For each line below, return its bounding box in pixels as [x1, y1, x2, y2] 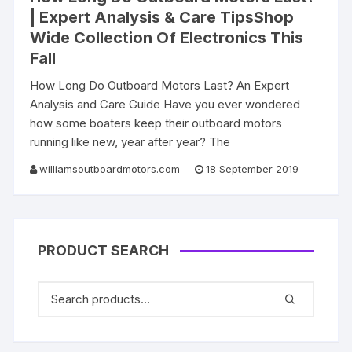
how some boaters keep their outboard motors [30, 115, 283, 130]
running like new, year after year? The [30, 134, 231, 149]
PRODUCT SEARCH [38, 241, 170, 258]
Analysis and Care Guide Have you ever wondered [30, 96, 301, 112]
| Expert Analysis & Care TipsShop [30, 7, 295, 27]
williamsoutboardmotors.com [39, 162, 181, 175]
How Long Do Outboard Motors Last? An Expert [30, 77, 290, 93]
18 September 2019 [206, 162, 299, 175]
